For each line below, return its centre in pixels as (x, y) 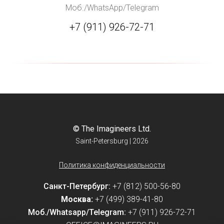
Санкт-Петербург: (77, 186)
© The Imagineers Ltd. (112, 129)
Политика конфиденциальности (112, 165)
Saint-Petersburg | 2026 (112, 141)
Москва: (78, 199)
